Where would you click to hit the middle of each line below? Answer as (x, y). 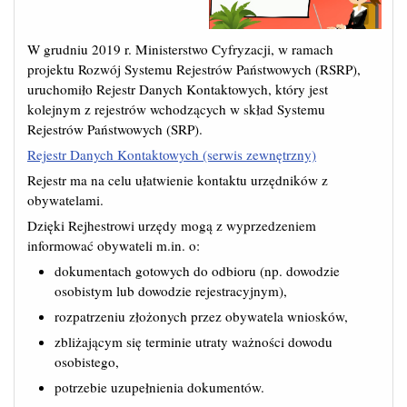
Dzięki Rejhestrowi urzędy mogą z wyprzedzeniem (172, 225)
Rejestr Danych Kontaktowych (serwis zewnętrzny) (172, 154)
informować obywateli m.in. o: (114, 245)
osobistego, (87, 361)
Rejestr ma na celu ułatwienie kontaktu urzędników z (178, 179)
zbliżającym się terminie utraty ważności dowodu (194, 341)
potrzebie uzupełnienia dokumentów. (159, 387)
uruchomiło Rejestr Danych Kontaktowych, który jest (178, 89)
